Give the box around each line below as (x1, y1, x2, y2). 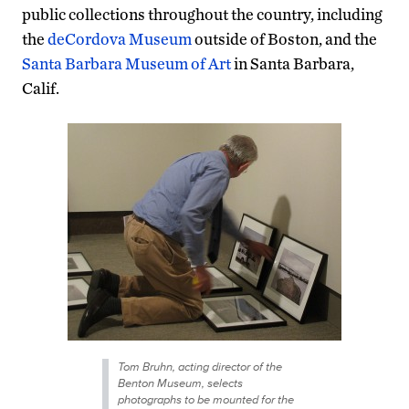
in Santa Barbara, (231, 53, 354, 73)
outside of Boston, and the (192, 28, 377, 48)
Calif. (22, 78, 59, 98)
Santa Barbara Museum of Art (22, 53, 231, 73)
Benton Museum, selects (117, 373, 243, 392)
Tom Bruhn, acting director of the (117, 357, 282, 375)
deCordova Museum (47, 28, 192, 48)
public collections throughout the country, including (22, 4, 383, 24)
